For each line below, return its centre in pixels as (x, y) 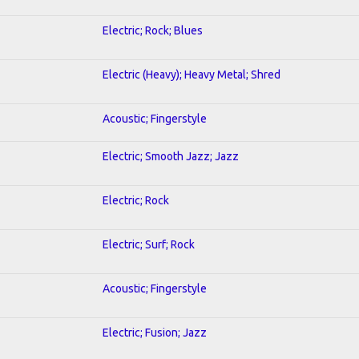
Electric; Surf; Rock (149, 244)
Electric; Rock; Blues (153, 30)
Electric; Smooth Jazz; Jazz (171, 156)
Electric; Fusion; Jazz (155, 332)
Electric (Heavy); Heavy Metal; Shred (192, 74)
